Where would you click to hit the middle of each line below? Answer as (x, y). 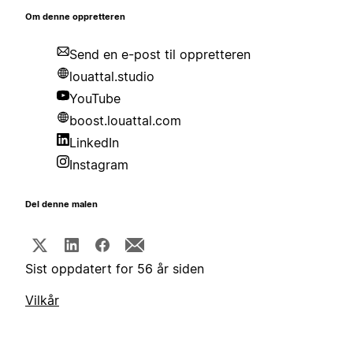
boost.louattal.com (125, 121)
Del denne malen (61, 205)
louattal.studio (112, 77)
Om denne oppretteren (75, 17)
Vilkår (42, 301)
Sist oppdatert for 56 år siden (115, 269)
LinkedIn (94, 143)
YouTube (95, 99)
